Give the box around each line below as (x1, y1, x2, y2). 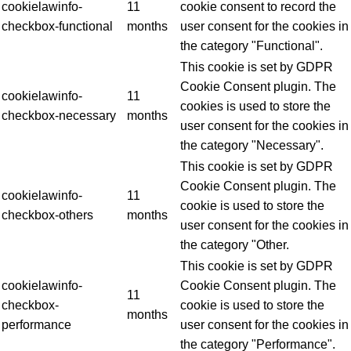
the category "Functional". (180, 38, 323, 52)
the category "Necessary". (180, 138, 324, 152)
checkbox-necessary (2, 108, 116, 122)
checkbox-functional (2, 19, 113, 33)
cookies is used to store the (180, 99, 331, 113)
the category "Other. (180, 237, 289, 251)
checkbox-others (2, 208, 93, 222)
